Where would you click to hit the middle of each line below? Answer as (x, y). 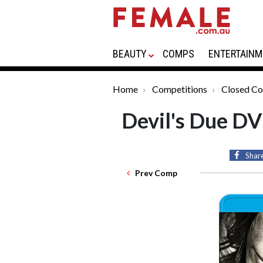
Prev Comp (154, 173)
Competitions (180, 89)
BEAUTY (130, 54)
